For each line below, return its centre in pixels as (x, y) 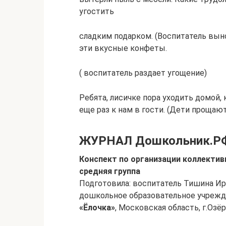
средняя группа (110, 171)
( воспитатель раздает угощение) (143, 73)
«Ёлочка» (97, 208)
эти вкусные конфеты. (123, 48)
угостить (97, 11)
